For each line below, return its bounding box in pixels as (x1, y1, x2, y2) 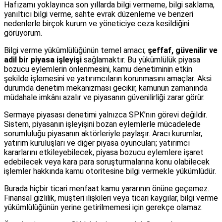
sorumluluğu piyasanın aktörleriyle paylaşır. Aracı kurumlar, (4, 129, 202, 139)
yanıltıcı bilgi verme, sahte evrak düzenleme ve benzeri (4, 9, 193, 19)
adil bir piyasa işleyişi (4, 55, 84, 65)
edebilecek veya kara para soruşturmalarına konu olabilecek (4, 157, 210, 167)
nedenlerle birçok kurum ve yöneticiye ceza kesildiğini (4, 19, 189, 29)
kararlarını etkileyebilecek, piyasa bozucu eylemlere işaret (4, 148, 204, 158)
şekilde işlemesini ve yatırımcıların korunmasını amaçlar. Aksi (4, 74, 212, 84)
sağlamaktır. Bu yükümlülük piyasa (84, 55, 200, 65)
